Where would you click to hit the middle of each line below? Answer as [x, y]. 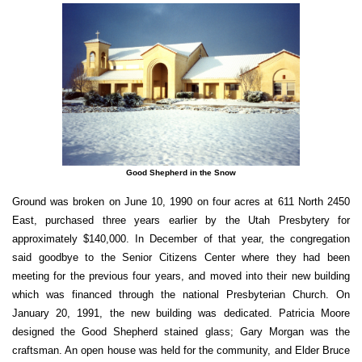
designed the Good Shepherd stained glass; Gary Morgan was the [181, 331]
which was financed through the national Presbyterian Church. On [181, 294]
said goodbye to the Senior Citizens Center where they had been [181, 257]
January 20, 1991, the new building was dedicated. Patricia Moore [181, 313]
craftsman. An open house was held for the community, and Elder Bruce [181, 350]
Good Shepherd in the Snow [181, 172]
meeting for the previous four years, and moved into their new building [181, 276]
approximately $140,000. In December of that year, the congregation [181, 238]
